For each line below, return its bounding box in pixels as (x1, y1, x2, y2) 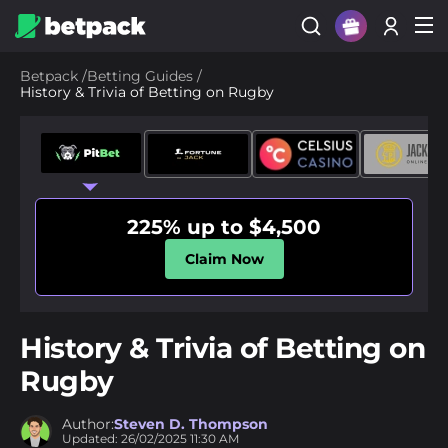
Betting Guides (87, 67, 193, 85)
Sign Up (329, 58, 388, 76)
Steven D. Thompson (114, 415, 268, 433)
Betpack (20, 67, 78, 85)
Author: (62, 415, 114, 433)
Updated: (62, 431, 118, 446)
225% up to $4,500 (127, 215, 321, 239)
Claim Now (184, 250, 264, 268)
